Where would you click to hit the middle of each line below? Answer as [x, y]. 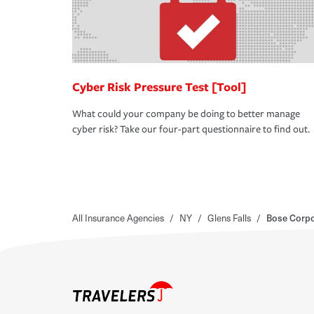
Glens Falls [229, 218]
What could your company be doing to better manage [186, 114]
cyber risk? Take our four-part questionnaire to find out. [191, 130]
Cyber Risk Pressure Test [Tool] [159, 87]
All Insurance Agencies [118, 218]
